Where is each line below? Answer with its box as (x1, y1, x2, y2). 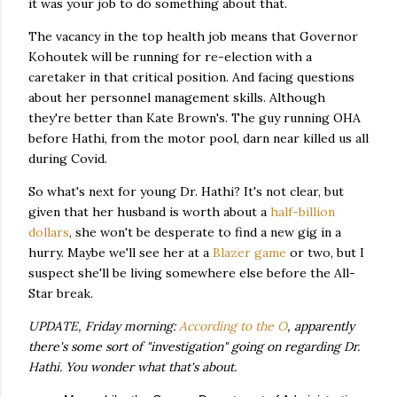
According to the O (179, 318, 287, 334)
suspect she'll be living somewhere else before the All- (28, 265, 355, 281)
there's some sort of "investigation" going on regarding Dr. (28, 339, 360, 354)
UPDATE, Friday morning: (28, 318, 179, 334)
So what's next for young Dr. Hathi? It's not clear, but (28, 183, 344, 199)
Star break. (28, 285, 93, 301)
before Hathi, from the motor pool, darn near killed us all (28, 130, 369, 146)
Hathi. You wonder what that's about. (28, 359, 240, 375)
